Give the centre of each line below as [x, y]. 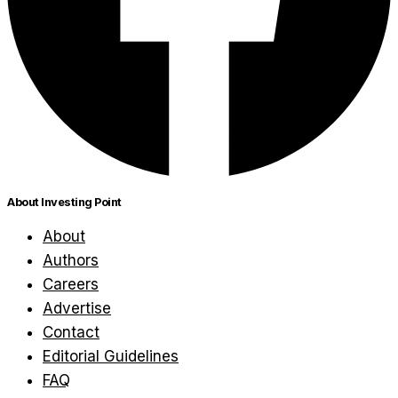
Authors [71, 260]
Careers [71, 284]
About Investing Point [64, 202]
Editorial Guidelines [111, 356]
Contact [71, 332]
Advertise [77, 308]
